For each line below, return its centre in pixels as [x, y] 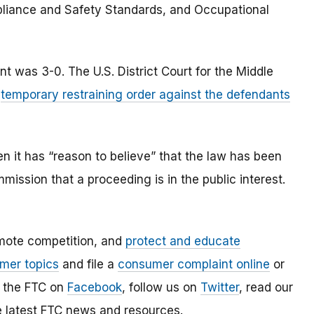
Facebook [95, 288]
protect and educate [183, 241]
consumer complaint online [194, 265]
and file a [88, 265]
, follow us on [161, 288]
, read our [266, 288]
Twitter [220, 288]
